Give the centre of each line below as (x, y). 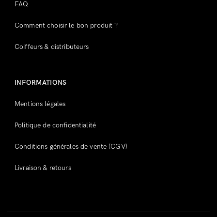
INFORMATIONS (41, 82)
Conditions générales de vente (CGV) (71, 146)
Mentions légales (40, 104)
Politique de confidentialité (55, 125)
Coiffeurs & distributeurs (52, 46)
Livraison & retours (43, 168)
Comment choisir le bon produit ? (66, 25)
